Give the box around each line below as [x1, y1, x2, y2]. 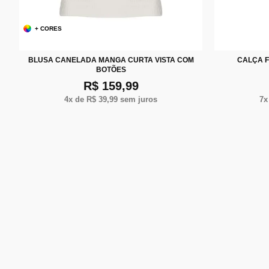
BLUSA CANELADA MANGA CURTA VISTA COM [28, 55, 194, 64]
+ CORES [35, 25, 62, 32]
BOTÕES [95, 65, 126, 74]
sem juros [118, 94, 157, 104]
